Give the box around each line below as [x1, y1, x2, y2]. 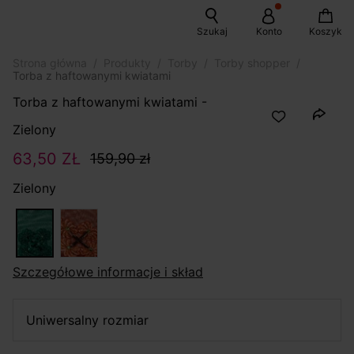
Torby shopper [214, 56, 290, 70]
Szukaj [196, 25, 228, 37]
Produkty [104, 56, 151, 70]
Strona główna [13, 56, 87, 70]
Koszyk [309, 25, 342, 37]
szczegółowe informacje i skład [21, 264, 203, 280]
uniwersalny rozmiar [36, 312, 149, 328]
